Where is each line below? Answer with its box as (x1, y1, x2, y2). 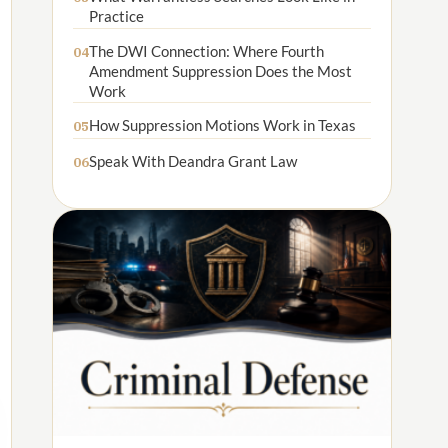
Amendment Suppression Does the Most (89, 61, 352, 80)
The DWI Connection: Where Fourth (89, 41, 324, 60)
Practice (89, 7, 144, 26)
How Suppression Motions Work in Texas (89, 116, 356, 135)
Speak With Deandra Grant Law (89, 152, 297, 171)
